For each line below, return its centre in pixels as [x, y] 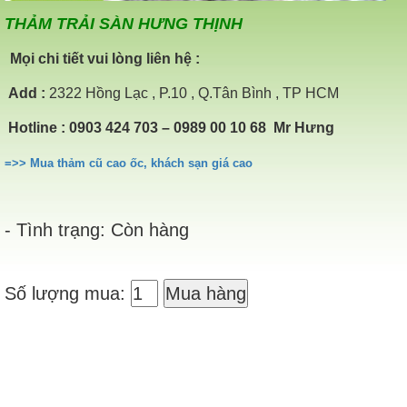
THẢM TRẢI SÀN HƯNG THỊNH [124, 23]
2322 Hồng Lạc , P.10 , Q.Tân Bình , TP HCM [192, 93]
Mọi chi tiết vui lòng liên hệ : [105, 58]
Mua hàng [206, 293]
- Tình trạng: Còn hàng [97, 229]
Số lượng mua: [68, 293]
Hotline [33, 127]
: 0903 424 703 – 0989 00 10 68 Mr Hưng [198, 127]
